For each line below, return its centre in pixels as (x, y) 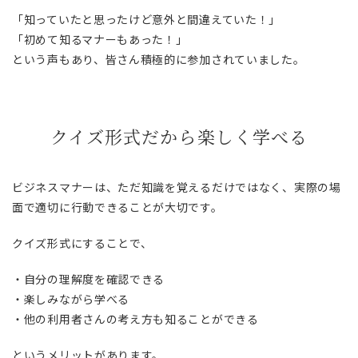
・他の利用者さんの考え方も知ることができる (135, 319)
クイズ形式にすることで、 (82, 243)
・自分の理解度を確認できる (89, 279)
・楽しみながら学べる (71, 299)
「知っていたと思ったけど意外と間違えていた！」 (147, 20)
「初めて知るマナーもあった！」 (100, 40)
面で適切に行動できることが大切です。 (117, 207)
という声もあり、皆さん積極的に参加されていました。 (159, 60)
